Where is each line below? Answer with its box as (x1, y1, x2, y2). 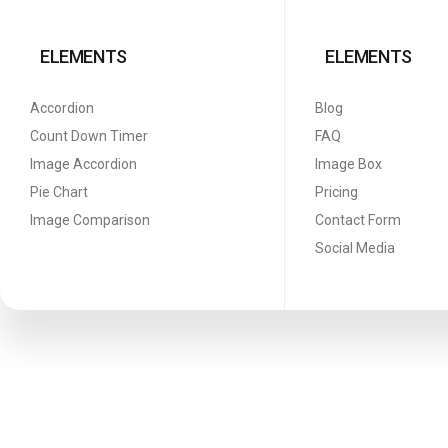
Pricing (315, 184, 358, 200)
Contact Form (315, 212, 401, 228)
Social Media (315, 240, 395, 256)
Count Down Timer (30, 128, 148, 144)
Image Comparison (30, 212, 150, 228)
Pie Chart (30, 184, 88, 200)
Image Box (315, 156, 382, 172)
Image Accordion (30, 156, 137, 172)
